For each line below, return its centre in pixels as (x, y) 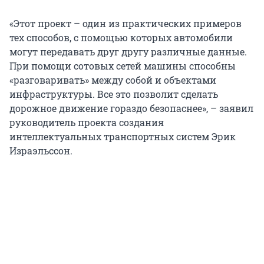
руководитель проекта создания (87, 123)
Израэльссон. (41, 151)
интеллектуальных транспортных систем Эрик (123, 137)
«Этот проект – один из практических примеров (126, 24)
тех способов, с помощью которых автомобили (121, 38)
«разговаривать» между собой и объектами (113, 80)
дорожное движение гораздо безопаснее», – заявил (131, 108)
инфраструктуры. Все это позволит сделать (114, 94)
